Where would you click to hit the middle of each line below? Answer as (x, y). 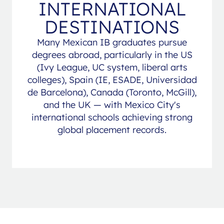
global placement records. (112, 129)
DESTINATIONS (112, 26)
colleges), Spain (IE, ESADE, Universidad (112, 79)
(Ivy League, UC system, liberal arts (112, 67)
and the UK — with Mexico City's (112, 104)
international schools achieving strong (112, 117)
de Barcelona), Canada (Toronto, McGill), (112, 92)
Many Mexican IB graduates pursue (112, 42)
